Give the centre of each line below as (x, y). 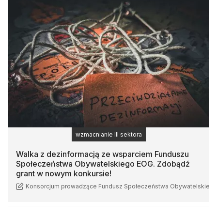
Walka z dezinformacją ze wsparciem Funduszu (102, 154)
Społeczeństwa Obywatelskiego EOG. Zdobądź (103, 164)
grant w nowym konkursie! (64, 174)
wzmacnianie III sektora (108, 135)
